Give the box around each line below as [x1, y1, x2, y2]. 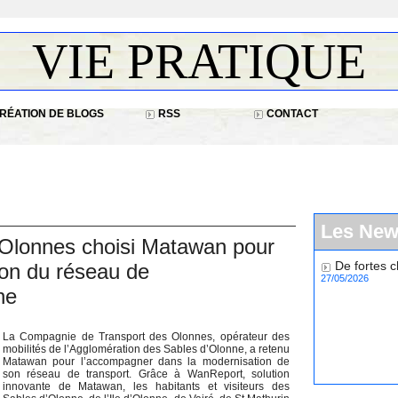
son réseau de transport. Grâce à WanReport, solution [3, 368, 290, 380]
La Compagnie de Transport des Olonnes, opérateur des [3, 330, 290, 343]
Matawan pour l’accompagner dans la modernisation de [3, 355, 290, 368]
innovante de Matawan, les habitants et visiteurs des [3, 380, 290, 393]
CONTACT [263, 107, 318, 120]
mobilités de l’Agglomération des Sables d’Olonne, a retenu [3, 343, 290, 355]
